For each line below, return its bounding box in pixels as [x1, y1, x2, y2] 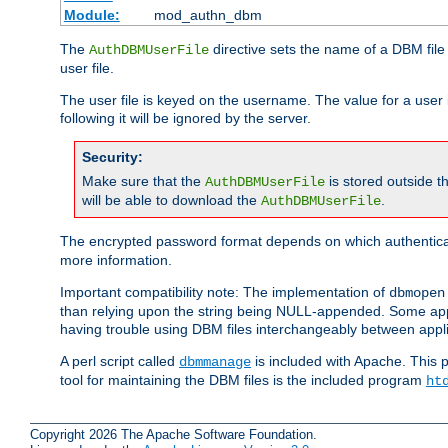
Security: [82, 149, 143, 166]
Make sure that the [82, 173, 205, 190]
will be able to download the [82, 192, 261, 209]
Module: [63, 7, 120, 24]
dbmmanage [179, 354, 251, 371]
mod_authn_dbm [153, 7, 262, 24]
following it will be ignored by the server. [60, 110, 311, 127]
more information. [60, 252, 172, 269]
